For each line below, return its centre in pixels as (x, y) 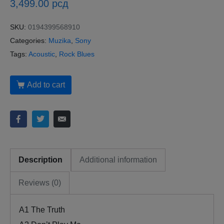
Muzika (60, 40)
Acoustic (42, 54)
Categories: (28, 40)
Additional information (118, 159)
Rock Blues (77, 54)
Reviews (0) (40, 182)
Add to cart (46, 85)
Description (40, 159)
